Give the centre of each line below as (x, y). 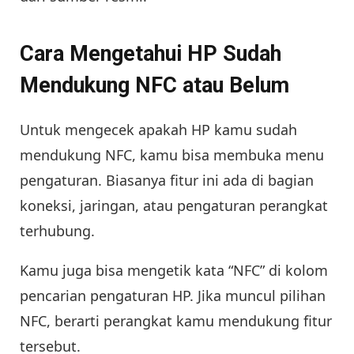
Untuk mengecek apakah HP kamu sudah (158, 130)
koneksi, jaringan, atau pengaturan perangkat (174, 206)
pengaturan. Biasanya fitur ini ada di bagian (167, 181)
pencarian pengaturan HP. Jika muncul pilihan (173, 296)
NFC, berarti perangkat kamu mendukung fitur (176, 321)
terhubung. (57, 231)
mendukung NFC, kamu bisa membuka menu (172, 155)
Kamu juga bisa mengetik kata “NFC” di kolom (174, 271)
